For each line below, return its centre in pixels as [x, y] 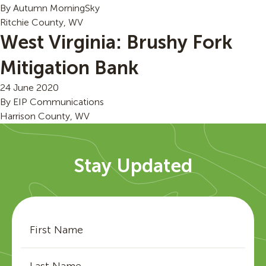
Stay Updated [133, 166]
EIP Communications [58, 102]
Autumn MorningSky [56, 8]
